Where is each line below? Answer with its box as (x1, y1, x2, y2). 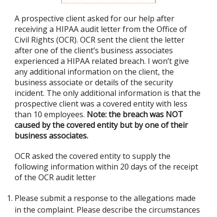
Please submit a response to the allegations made (15, 193, 196, 203)
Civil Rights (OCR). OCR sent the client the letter (15, 34, 185, 45)
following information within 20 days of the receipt (15, 161, 198, 172)
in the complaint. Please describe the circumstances (15, 204, 200, 215)
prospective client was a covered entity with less (15, 98, 187, 109)
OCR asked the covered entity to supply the (15, 151, 170, 161)
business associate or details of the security (15, 77, 173, 88)
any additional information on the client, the (15, 66, 174, 77)
